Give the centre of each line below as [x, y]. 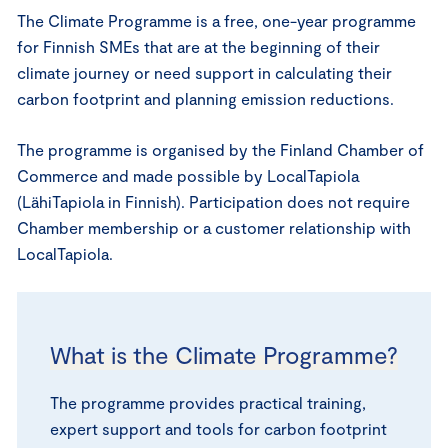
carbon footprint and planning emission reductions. [205, 98]
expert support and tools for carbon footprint [218, 428]
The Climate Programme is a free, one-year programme [216, 20]
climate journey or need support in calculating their [204, 72]
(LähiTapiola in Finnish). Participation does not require [213, 201]
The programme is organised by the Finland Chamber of [220, 149]
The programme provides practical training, [208, 402]
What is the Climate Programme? [224, 354]
